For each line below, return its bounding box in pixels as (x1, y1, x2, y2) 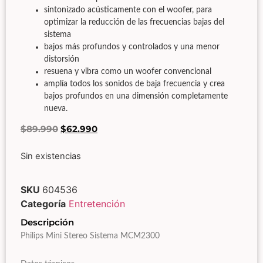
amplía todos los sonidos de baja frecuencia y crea (44, 80, 225, 88)
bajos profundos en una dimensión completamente (44, 92, 228, 100)
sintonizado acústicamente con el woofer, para (44, 6, 212, 14)
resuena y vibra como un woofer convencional (44, 68, 211, 76)
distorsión (44, 55, 79, 63)
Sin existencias (21, 150, 81, 161)
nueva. (44, 104, 68, 113)
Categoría (21, 198, 66, 210)
